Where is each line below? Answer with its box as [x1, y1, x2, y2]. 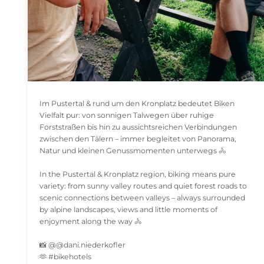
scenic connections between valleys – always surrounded [39, 193, 245, 203]
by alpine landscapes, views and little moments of [39, 205, 217, 214]
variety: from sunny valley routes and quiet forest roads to [39, 181, 247, 191]
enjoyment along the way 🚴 [39, 217, 141, 226]
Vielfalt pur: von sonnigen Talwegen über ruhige [39, 111, 214, 120]
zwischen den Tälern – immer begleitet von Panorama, [39, 134, 236, 144]
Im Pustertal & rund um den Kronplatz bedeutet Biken [39, 99, 235, 108]
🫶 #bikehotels [39, 252, 91, 262]
